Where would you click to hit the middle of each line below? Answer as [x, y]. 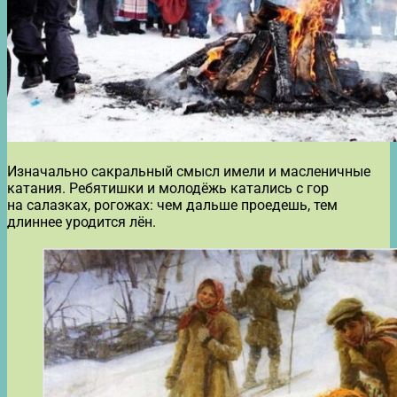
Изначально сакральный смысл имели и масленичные [189, 171]
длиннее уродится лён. [82, 222]
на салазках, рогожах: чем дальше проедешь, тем [172, 205]
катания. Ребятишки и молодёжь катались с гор [168, 188]
